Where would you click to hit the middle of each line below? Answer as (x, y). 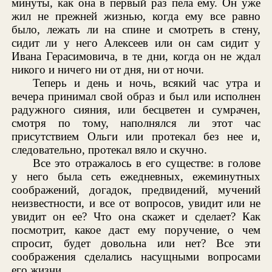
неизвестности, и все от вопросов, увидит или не (136, 203)
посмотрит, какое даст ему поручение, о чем (136, 229)
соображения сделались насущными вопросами (136, 256)
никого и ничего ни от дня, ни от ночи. (108, 69)
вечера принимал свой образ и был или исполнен (136, 96)
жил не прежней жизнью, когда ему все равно (136, 16)
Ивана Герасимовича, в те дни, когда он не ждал (136, 56)
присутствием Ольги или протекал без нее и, (136, 136)
